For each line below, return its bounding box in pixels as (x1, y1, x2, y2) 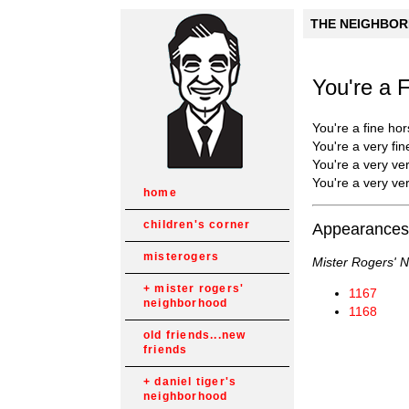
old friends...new (143, 329, 246, 341)
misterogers (143, 250, 220, 263)
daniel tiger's (154, 375, 237, 388)
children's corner (143, 218, 251, 231)
